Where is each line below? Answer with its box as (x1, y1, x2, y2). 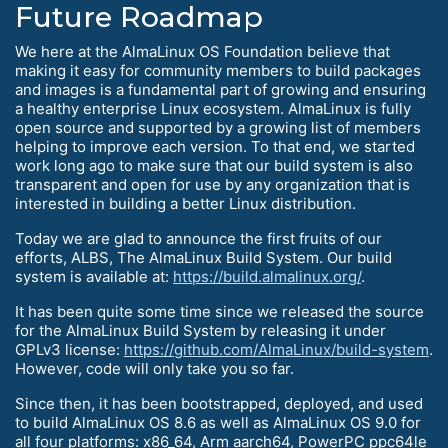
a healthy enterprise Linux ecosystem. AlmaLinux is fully (15, 98, 411, 118)
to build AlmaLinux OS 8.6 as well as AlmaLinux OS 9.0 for (15, 412, 421, 432)
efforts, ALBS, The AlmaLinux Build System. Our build (15, 247, 392, 267)
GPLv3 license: (15, 339, 124, 359)
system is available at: (15, 266, 173, 286)
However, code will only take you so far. (15, 358, 294, 378)
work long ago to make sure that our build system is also (15, 155, 413, 175)
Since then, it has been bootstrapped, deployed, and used (15, 393, 423, 413)
